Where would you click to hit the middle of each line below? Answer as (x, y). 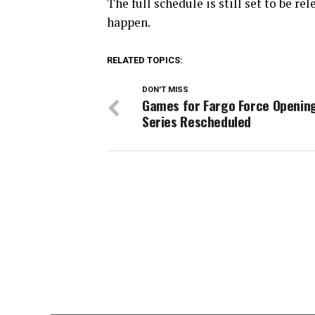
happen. (129, 22)
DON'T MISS (165, 90)
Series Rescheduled (197, 121)
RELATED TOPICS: (145, 60)
